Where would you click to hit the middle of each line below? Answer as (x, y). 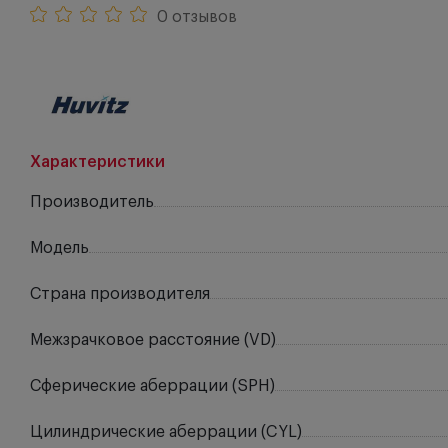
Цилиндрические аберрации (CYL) (166, 432)
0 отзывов (197, 17)
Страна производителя (120, 294)
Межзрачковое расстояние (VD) (153, 340)
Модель (59, 248)
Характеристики (97, 162)
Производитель (92, 202)
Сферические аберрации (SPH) (152, 386)
